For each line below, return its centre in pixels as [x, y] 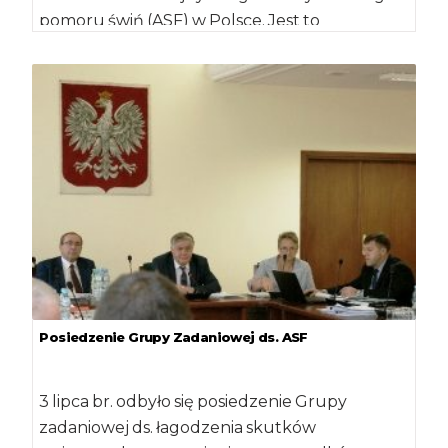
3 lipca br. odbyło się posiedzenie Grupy [193, 402]
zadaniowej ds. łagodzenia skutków [178, 428]
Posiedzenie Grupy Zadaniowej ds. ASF [173, 336]
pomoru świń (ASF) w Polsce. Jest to [180, 21]
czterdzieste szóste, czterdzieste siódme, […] [211, 47]
